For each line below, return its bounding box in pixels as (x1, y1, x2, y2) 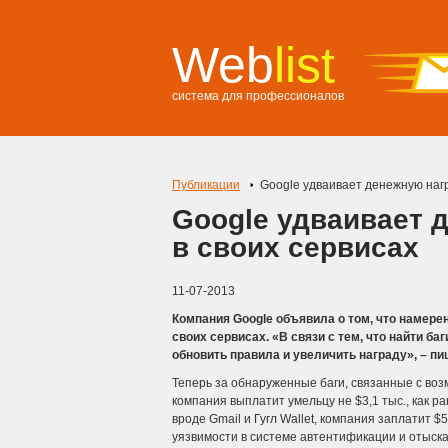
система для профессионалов (172, 89, 344, 103)
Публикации (172, 178, 240, 192)
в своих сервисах (172, 232, 419, 263)
